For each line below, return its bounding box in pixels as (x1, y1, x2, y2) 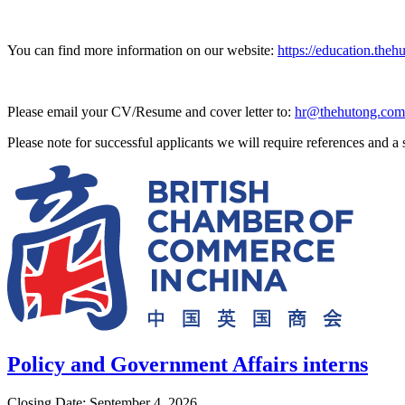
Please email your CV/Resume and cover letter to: (7, 104, 295, 119)
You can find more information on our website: (7, 42, 278, 58)
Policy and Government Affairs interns (7, 352, 368, 376)
